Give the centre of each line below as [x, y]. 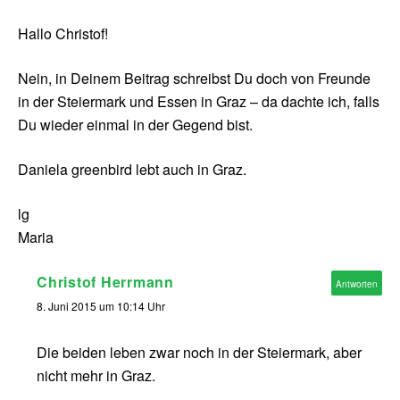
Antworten [357, 284]
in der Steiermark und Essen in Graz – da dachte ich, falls [199, 102]
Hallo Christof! [63, 34]
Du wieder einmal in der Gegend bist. [135, 125]
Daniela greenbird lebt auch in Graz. [132, 170]
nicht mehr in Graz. [96, 376]
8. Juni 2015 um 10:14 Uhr [101, 306]
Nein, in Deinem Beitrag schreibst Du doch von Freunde [194, 79]
